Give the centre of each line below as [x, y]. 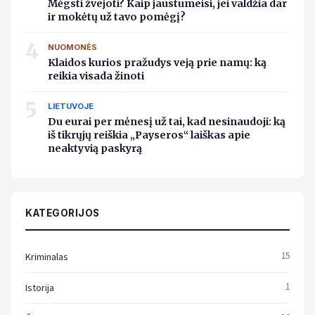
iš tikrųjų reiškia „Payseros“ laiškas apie [149, 135]
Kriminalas [47, 257]
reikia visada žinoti [96, 76]
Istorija [40, 288]
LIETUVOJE [71, 106]
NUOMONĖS [72, 47]
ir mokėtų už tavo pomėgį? [117, 17]
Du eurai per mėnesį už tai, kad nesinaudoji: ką [167, 121]
